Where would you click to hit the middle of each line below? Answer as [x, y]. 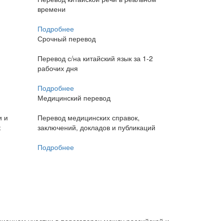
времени [52, 9]
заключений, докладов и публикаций [96, 128]
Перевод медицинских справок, [89, 118]
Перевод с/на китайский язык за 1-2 [95, 58]
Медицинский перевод [74, 98]
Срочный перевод [67, 39]
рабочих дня [58, 68]
